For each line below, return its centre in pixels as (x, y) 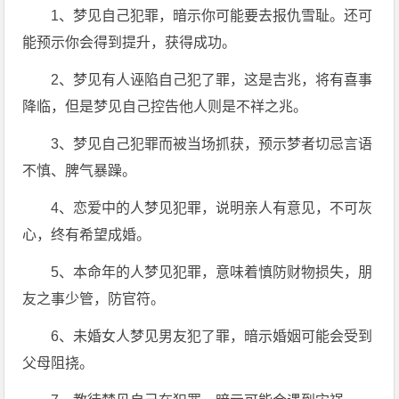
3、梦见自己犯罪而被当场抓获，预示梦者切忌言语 (212, 144)
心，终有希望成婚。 (87, 235)
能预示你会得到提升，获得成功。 (130, 42)
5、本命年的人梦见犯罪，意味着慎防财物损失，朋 (212, 272)
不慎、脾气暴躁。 (80, 171)
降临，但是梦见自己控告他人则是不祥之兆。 (165, 106)
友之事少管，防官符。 (94, 299)
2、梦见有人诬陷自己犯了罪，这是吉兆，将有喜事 (212, 80)
